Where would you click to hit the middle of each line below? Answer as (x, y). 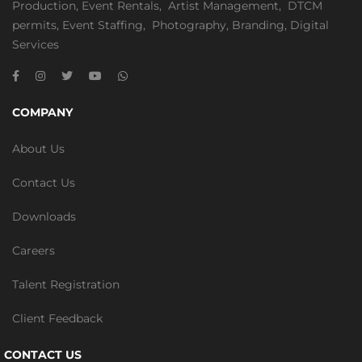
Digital (309, 25)
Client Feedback (57, 319)
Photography (189, 25)
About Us (38, 149)
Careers (34, 251)
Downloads (44, 217)
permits (34, 25)
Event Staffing (103, 25)
